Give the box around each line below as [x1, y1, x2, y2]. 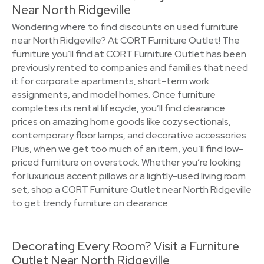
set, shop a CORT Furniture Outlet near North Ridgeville [12, 183, 252, 196]
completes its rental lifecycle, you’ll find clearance [12, 102, 225, 115]
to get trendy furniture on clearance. [12, 197, 170, 210]
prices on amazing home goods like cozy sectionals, [12, 115, 231, 128]
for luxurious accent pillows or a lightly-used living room [12, 170, 246, 183]
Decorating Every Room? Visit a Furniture [12, 238, 239, 255]
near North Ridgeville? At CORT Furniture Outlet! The [12, 34, 240, 47]
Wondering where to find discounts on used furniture [12, 21, 239, 34]
